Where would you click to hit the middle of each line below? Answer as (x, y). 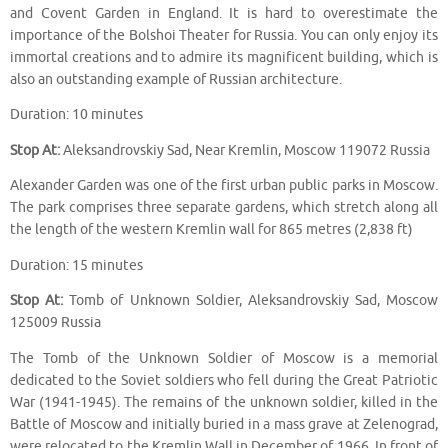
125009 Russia (55, 323)
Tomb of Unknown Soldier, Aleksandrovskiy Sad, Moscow (250, 301)
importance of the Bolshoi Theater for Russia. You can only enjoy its (224, 35)
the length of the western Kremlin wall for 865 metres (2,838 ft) (211, 230)
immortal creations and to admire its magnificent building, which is (224, 57)
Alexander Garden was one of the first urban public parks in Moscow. (224, 186)
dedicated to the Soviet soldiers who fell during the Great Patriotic (224, 380)
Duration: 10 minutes (76, 115)
